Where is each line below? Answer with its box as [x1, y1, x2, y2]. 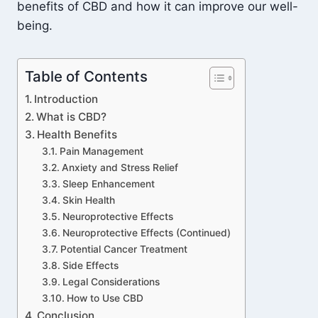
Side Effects [62, 260, 119, 271]
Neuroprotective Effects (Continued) [62, 227, 231, 238]
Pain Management [59, 146, 143, 157]
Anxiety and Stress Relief [61, 162, 178, 173]
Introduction [34, 92, 99, 106]
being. [17, 18, 53, 33]
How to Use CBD [66, 292, 143, 304]
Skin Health [62, 194, 115, 206]
